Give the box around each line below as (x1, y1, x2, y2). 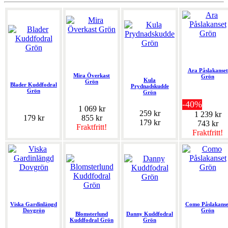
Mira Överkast (73, 72, 110, 79)
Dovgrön (22, 207, 45, 214)
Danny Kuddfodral (126, 211, 173, 217)
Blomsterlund (75, 211, 108, 217)
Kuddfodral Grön (70, 217, 113, 223)
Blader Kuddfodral (10, 81, 57, 88)
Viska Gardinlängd (10, 201, 57, 208)
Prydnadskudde (130, 83, 169, 90)
